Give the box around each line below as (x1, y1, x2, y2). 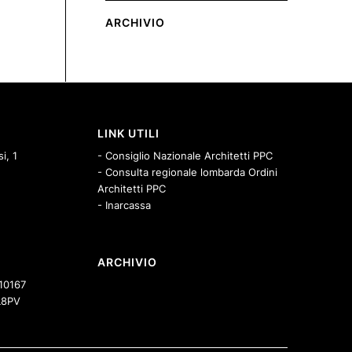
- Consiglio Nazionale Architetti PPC (97, 149, 273, 163)
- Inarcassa (97, 199, 152, 212)
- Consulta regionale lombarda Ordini (97, 166, 278, 179)
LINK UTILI (97, 126, 160, 141)
